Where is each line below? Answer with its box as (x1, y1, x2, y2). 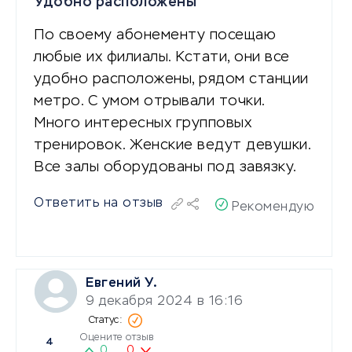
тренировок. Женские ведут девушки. (34, 137, 310, 152)
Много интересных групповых (34, 115, 251, 130)
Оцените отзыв (80, 332, 154, 343)
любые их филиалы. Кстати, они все (34, 49, 290, 64)
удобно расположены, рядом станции (34, 71, 309, 86)
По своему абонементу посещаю (34, 27, 276, 42)
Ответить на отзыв (34, 196, 163, 210)
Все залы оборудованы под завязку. (34, 159, 297, 174)
